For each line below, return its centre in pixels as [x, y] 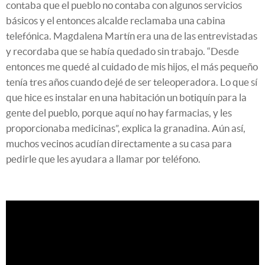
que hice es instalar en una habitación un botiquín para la [126, 97]
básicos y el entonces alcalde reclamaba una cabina [116, 20]
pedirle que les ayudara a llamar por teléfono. [103, 159]
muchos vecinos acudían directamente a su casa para [119, 143]
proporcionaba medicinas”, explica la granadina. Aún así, [126, 128]
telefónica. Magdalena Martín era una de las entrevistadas [132, 35]
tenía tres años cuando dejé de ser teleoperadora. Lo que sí [132, 82]
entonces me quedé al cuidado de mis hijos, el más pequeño [132, 66]
